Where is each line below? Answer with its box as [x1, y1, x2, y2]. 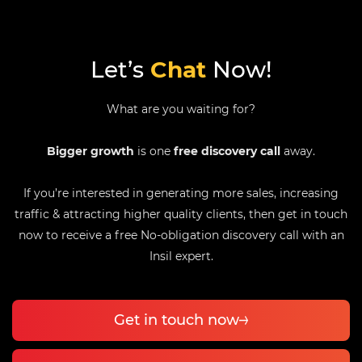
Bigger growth [47, 144, 134, 159]
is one [134, 144, 174, 159]
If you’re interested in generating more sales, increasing [23, 186, 339, 201]
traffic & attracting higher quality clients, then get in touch [15, 207, 347, 222]
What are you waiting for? [107, 102, 255, 117]
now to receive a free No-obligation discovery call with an [18, 228, 344, 243]
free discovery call [174, 144, 280, 159]
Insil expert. [149, 249, 213, 264]
